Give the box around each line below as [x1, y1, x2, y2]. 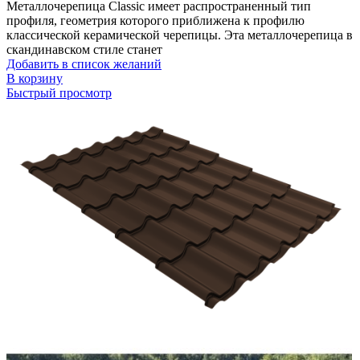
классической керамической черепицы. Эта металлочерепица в [6, 27, 353, 42]
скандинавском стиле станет [6, 42, 162, 56]
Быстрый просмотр [6, 85, 112, 100]
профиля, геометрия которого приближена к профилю [6, 13, 305, 27]
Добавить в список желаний [6, 56, 162, 71]
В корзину [6, 71, 63, 85]
